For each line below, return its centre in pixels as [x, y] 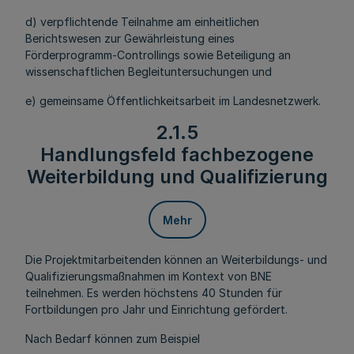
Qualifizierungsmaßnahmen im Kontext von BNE [149, 276]
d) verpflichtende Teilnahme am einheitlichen [142, 22]
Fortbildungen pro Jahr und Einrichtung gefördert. [156, 309]
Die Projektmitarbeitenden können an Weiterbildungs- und [176, 260]
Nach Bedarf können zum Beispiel [113, 339]
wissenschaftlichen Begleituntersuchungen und [149, 72]
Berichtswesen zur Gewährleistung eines [130, 38]
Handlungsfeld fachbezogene [177, 154]
